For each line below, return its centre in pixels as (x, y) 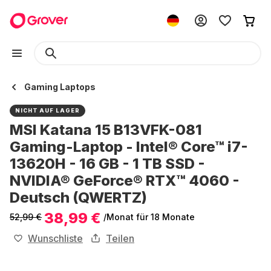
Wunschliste (55, 238)
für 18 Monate (165, 217)
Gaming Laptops (60, 87)
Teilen (120, 238)
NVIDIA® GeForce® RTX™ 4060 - (125, 181)
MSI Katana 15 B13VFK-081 (106, 130)
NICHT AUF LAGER (47, 110)
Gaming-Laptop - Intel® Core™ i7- (129, 147)
